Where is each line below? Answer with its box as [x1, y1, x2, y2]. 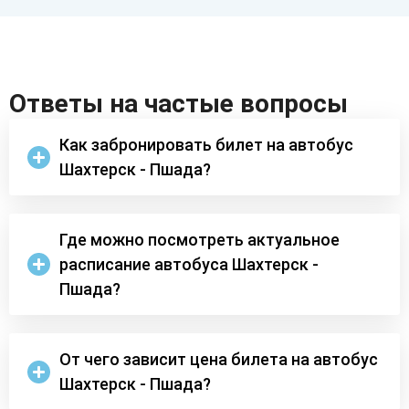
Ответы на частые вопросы [9, 89, 348, 120]
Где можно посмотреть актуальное [59, 230, 340, 250]
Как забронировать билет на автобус [59, 135, 353, 155]
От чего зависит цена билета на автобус [59, 350, 378, 370]
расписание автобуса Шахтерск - [59, 255, 319, 275]
